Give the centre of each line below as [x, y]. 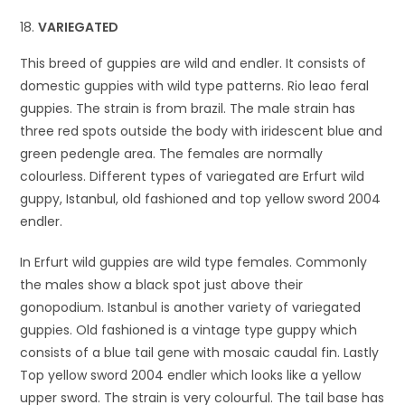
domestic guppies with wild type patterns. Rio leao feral [195, 85]
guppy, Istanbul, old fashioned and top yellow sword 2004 [201, 198]
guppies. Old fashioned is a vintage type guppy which [189, 330]
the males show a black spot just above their [162, 284]
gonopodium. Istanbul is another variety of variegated [191, 307]
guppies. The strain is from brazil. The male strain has [188, 108]
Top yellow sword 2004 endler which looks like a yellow [191, 375]
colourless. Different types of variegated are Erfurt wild [193, 176]
